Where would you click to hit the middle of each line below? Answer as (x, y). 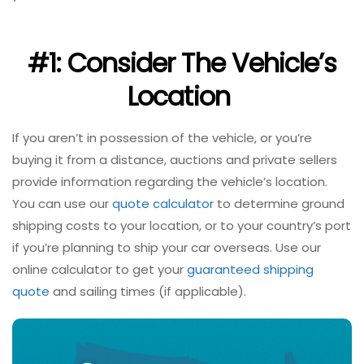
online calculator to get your (100, 269)
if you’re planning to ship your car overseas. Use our (167, 247)
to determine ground (279, 203)
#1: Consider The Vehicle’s (182, 63)
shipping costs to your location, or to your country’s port (182, 225)
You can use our (62, 203)
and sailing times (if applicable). (149, 291)
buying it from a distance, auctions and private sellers (175, 159)
